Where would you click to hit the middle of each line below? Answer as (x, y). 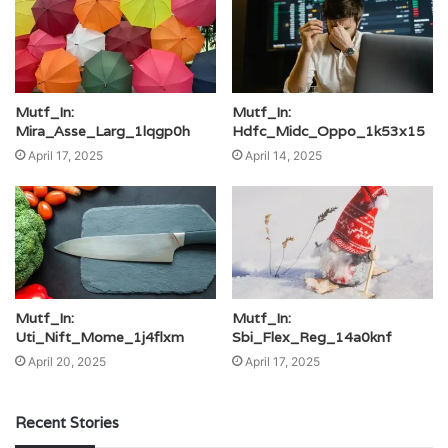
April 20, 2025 (67, 362)
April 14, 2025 (283, 155)
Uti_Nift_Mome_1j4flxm (99, 337)
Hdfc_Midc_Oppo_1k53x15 (328, 130)
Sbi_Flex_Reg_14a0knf (312, 337)
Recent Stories (67, 423)
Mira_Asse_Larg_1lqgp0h (102, 130)
